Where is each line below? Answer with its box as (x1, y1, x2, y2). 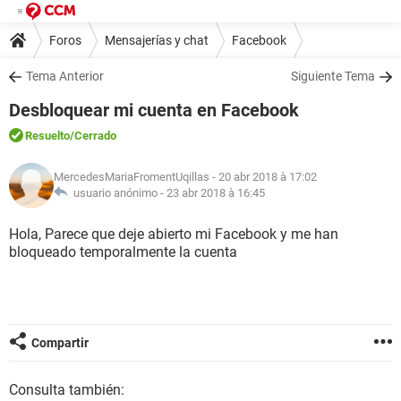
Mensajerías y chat (105, 32, 209, 47)
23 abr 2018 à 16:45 (166, 186, 265, 200)
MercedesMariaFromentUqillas (54, 170, 209, 183)
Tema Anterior (26, 69, 104, 83)
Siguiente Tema (291, 69, 375, 83)
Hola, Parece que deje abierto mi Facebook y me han (9, 226, 338, 243)
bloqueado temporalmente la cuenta (9, 243, 237, 260)
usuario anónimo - (68, 186, 166, 200)
